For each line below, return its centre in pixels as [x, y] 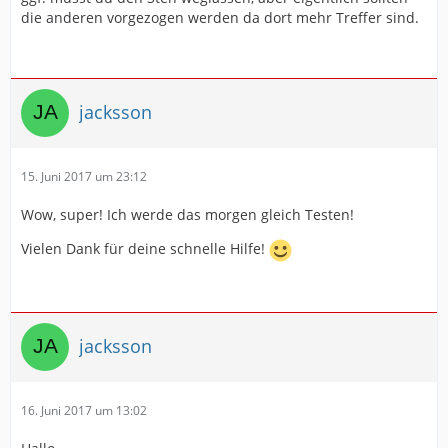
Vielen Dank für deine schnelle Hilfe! [145, 248]
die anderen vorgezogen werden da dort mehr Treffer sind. [220, 17]
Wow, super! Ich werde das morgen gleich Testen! [187, 214]
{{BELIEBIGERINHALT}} [168, 32]
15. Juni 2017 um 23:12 [84, 176]
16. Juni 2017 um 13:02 [84, 410]
